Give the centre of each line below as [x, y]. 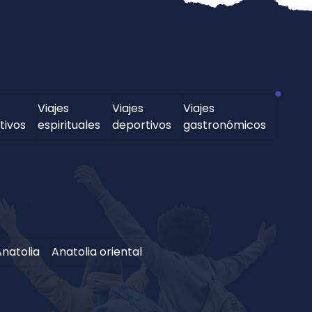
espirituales [69, 125]
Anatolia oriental [96, 251]
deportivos [142, 125]
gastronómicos [225, 125]
